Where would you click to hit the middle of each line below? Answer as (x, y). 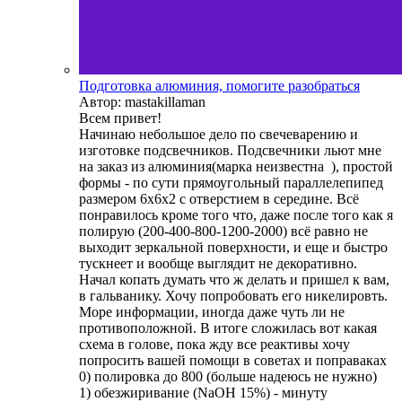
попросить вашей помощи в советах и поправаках (233, 361)
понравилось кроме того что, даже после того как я (236, 215)
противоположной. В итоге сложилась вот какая (228, 328)
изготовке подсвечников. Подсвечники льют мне (230, 151)
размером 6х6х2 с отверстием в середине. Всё (219, 199)
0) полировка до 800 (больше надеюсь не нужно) (228, 377)
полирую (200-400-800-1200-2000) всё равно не (223, 232)
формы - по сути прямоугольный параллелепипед (231, 183)
